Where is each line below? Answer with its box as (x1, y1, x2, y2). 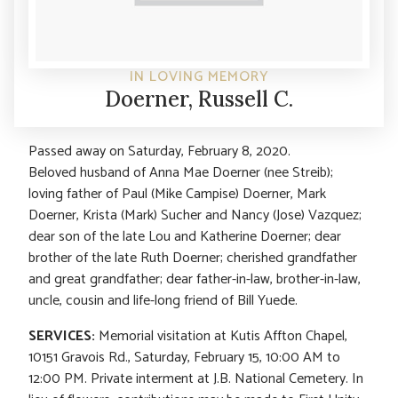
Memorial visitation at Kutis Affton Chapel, (95, 323, 347, 348)
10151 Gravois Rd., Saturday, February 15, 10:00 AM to (28, 345, 340, 370)
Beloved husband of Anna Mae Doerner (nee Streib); (28, 160, 333, 185)
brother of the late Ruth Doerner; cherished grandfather (28, 245, 357, 270)
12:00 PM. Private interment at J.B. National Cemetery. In (28, 366, 363, 391)
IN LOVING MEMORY (129, 64, 269, 89)
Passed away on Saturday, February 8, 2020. (28, 139, 291, 163)
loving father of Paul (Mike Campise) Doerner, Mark (28, 181, 326, 206)
